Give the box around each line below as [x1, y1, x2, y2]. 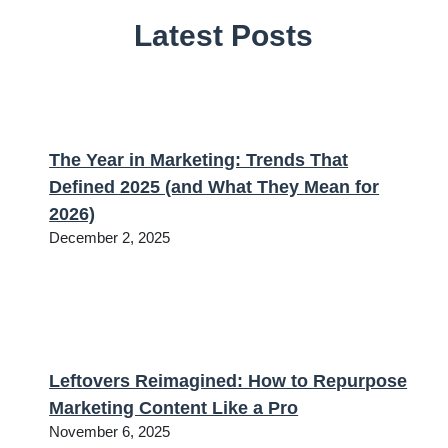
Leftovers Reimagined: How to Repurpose [49, 370, 408, 391]
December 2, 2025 [49, 229, 171, 246]
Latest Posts [134, 18, 314, 52]
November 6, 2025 [49, 423, 171, 440]
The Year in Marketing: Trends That [49, 149, 349, 170]
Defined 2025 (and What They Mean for [49, 176, 380, 197]
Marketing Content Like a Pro [49, 397, 299, 418]
